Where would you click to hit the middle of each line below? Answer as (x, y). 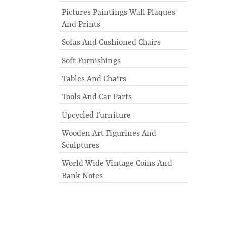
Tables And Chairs (94, 79)
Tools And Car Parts (97, 97)
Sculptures (80, 146)
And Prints (81, 25)
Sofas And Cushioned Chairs (111, 43)
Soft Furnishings (91, 61)
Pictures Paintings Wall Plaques (118, 13)
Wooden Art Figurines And (109, 134)
